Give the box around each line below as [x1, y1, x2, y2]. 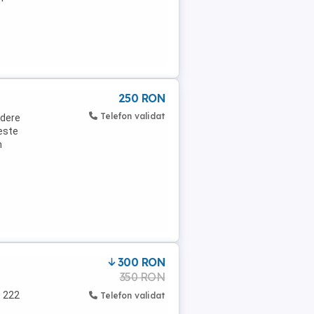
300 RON [117, 255, 165, 269]
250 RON [118, 91, 165, 105]
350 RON [119, 270, 165, 284]
